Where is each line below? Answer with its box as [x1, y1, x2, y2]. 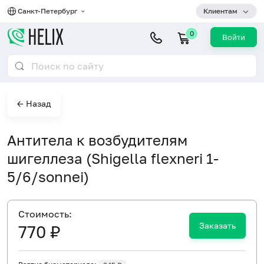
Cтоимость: [18, 208, 72, 220]
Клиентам [203, 6, 237, 15]
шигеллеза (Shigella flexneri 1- [7, 150, 219, 167]
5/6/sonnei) [7, 168, 89, 185]
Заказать [199, 220, 236, 230]
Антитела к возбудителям [7, 131, 187, 148]
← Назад [17, 98, 51, 108]
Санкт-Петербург [18, 6, 80, 15]
